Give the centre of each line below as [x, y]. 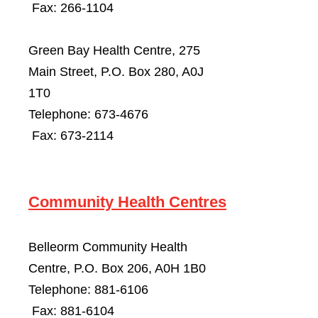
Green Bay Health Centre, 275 [114, 50]
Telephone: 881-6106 [127, 290]
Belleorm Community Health [108, 247]
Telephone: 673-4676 [127, 114]
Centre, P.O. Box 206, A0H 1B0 [117, 268]
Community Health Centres [127, 202]
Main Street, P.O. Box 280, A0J [116, 72]
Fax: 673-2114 [71, 136]
